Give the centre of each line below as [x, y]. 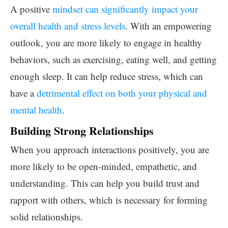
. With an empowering [168, 26]
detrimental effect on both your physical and [122, 93]
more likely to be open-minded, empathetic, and [104, 166]
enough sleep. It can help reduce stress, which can [107, 76]
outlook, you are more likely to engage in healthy [106, 42]
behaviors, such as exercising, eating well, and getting [113, 59]
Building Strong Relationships [82, 131]
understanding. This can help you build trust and [105, 183]
